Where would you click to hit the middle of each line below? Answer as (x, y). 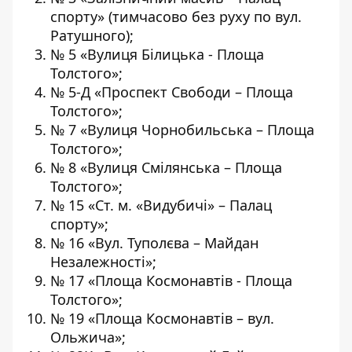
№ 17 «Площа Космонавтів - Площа (171, 280)
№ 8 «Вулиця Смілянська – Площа (166, 167)
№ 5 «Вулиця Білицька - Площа (157, 54)
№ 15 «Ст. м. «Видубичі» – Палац (161, 205)
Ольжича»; (88, 337)
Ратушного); (92, 35)
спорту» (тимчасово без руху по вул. (176, 16)
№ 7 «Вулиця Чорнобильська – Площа (182, 130)
